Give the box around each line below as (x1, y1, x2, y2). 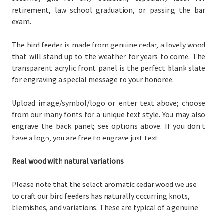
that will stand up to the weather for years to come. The (12, 51, 205, 61)
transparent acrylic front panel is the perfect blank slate (12, 62, 205, 73)
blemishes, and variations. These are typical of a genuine (12, 202, 198, 212)
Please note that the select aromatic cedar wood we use (12, 179, 197, 189)
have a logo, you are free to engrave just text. (12, 132, 160, 142)
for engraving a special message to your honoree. (12, 74, 174, 84)
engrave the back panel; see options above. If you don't (12, 121, 205, 131)
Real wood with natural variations (12, 155, 124, 166)
